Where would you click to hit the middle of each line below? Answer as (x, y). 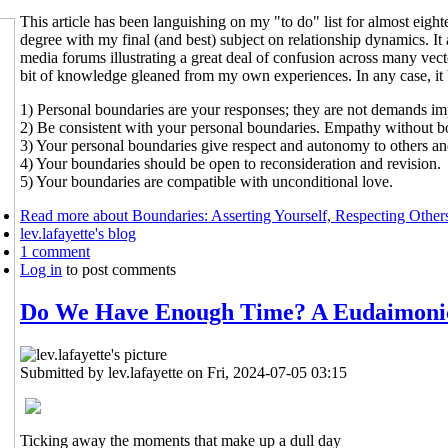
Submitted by (64, 372)
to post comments (119, 269)
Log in (41, 269)
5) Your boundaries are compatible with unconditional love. (206, 181)
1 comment (55, 251)
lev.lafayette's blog (78, 233)
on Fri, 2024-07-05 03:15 (265, 372)
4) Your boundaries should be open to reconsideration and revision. (230, 163)
